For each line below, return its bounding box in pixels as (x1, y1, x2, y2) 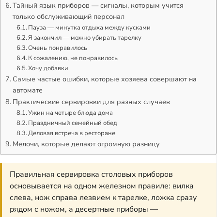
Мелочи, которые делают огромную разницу (12, 139, 160, 149)
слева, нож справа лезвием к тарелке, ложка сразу (10, 192, 197, 203)
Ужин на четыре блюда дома (28, 108, 113, 118)
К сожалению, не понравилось (28, 54, 118, 63)
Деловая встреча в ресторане (28, 129, 116, 138)
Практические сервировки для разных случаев (12, 97, 170, 107)
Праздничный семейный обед (28, 119, 118, 128)
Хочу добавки (28, 64, 69, 73)
